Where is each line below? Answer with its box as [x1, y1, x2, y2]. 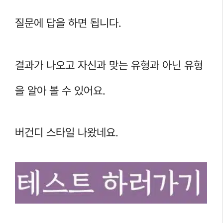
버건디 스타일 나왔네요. [15, 126, 118, 139]
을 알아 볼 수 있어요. [15, 84, 106, 97]
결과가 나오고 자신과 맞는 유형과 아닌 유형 [15, 58, 203, 72]
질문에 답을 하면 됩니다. [15, 16, 121, 30]
